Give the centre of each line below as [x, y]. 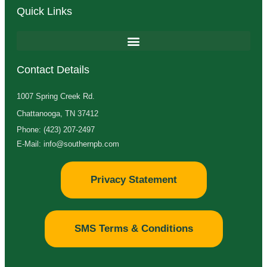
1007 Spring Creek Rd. [56, 97]
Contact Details [53, 70]
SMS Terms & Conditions [133, 229]
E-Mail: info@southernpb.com [68, 144]
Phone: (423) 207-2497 [56, 130]
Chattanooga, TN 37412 [58, 114]
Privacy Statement [133, 180]
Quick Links [44, 12]
